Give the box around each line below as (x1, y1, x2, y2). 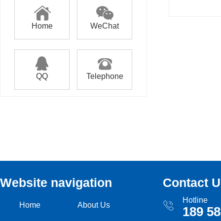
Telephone (86, 72, 123, 80)
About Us (77, 201, 110, 209)
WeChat (90, 22, 119, 30)
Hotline (183, 196, 208, 204)
